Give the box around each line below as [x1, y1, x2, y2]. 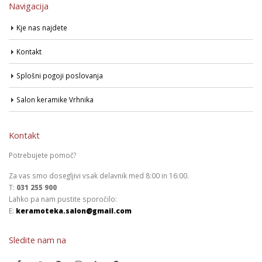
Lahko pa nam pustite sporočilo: [9, 194, 117, 204]
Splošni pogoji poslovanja [16, 70, 103, 80]
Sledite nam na [9, 233, 66, 246]
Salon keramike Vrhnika [16, 94, 94, 104]
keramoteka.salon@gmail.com [16, 205, 132, 215]
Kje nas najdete [16, 22, 67, 32]
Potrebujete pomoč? [9, 150, 76, 160]
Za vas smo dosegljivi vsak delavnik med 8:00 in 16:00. [9, 170, 189, 180]
